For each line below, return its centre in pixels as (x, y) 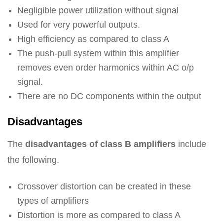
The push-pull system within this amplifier (98, 53)
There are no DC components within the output (109, 96)
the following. (33, 160)
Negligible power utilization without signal (98, 10)
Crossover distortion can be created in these (104, 186)
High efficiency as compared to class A (93, 39)
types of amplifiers (53, 201)
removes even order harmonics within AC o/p (106, 67)
